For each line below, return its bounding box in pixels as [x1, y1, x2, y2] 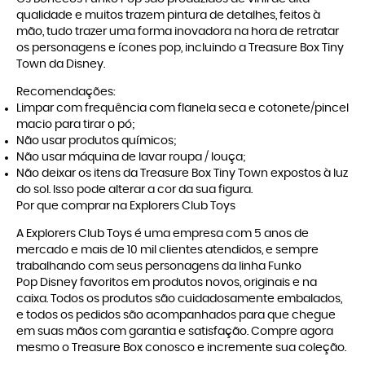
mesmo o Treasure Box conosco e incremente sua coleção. [16, 342, 346, 354]
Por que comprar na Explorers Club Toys [16, 200, 235, 213]
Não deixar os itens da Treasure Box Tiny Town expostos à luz [16, 168, 348, 180]
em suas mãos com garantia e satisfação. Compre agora [16, 326, 333, 338]
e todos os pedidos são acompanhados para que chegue [16, 310, 336, 322]
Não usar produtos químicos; [16, 135, 176, 147]
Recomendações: [16, 86, 116, 99]
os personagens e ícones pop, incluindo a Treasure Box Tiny [16, 42, 344, 55]
